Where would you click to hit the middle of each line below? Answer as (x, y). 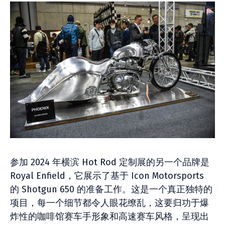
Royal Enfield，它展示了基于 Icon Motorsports (107, 176)
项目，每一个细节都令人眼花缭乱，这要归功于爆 (109, 203)
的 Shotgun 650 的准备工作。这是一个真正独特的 (111, 189)
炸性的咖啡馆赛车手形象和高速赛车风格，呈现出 (109, 216)
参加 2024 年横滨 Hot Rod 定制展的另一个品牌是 (110, 162)
